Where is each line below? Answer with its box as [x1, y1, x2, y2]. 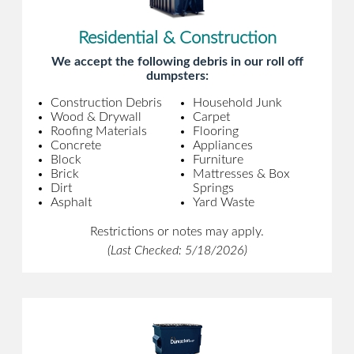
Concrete [51, 139, 101, 153]
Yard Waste [193, 196, 254, 209]
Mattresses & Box [193, 168, 290, 181]
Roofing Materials [51, 125, 147, 138]
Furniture [193, 153, 243, 167]
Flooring [193, 125, 239, 138]
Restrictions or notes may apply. [90, 225, 264, 239]
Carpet [193, 111, 230, 124]
